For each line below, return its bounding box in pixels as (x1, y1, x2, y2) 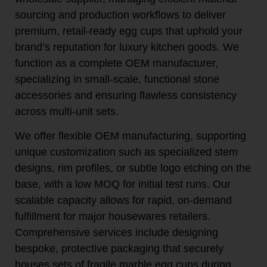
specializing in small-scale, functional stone (15, 73, 219, 85)
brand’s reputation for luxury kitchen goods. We (15, 41, 239, 53)
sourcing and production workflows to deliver (15, 8, 226, 21)
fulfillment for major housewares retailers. (15, 210, 210, 223)
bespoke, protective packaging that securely (15, 243, 223, 255)
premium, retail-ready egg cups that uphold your (15, 24, 243, 37)
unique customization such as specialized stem (15, 146, 238, 159)
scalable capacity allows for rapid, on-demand (15, 194, 232, 207)
